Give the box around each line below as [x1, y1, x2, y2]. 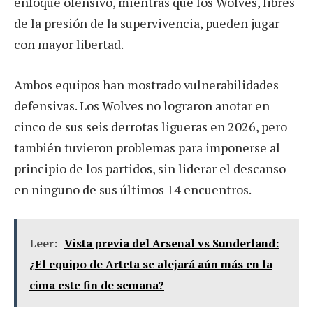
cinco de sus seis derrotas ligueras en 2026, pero [14, 118, 287, 136]
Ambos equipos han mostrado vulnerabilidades [14, 76, 279, 94]
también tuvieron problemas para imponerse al [14, 139, 280, 156]
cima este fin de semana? [29, 277, 164, 293]
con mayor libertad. [14, 36, 124, 53]
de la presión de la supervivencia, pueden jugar [14, 15, 279, 32]
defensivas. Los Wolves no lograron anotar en [14, 97, 270, 115]
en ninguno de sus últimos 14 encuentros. [14, 181, 252, 198]
